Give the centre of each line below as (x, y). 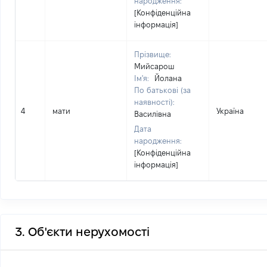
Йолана (168, 78)
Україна (230, 111)
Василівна (153, 114)
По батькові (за (162, 90)
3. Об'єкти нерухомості (82, 232)
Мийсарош (154, 66)
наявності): (154, 102)
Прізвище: (153, 54)
